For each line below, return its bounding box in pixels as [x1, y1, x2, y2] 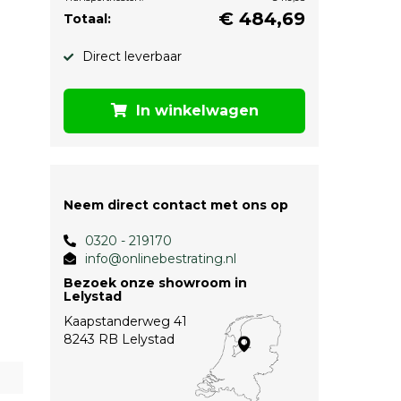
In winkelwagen [135, 102, 259, 119]
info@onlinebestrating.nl [85, 251, 236, 267]
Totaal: [64, 11, 111, 27]
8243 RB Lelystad [64, 331, 175, 347]
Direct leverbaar [82, 48, 182, 64]
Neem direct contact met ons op [64, 197, 288, 213]
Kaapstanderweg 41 [64, 313, 187, 329]
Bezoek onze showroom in [64, 275, 247, 291]
